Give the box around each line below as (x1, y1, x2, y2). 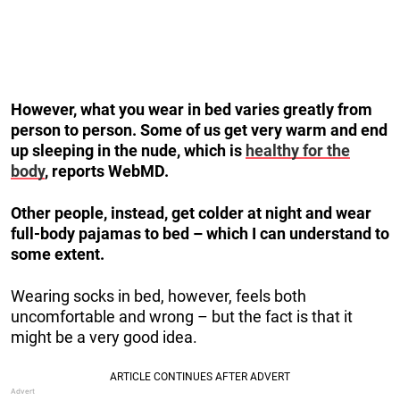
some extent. (11, 244, 104, 263)
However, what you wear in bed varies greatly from (11, 99, 372, 119)
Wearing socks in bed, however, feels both (11, 286, 306, 305)
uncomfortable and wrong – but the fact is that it (11, 306, 353, 326)
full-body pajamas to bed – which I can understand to (11, 223, 389, 243)
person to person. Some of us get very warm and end (11, 120, 387, 139)
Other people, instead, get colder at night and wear (11, 203, 371, 222)
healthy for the (246, 140, 350, 160)
